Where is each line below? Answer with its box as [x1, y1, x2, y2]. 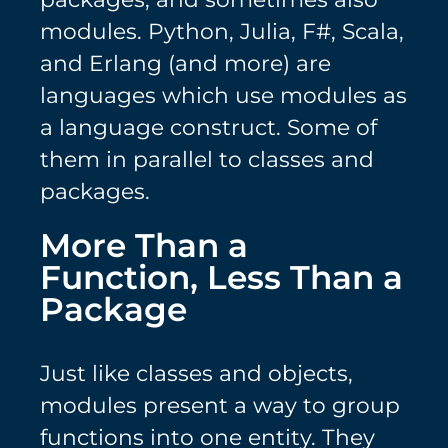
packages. [40, 178, 150, 204]
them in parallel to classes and [40, 146, 374, 172]
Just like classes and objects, [40, 360, 353, 387]
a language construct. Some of [40, 114, 377, 140]
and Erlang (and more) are [40, 50, 331, 76]
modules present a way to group [40, 392, 400, 419]
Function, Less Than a [40, 256, 403, 297]
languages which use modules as [40, 82, 407, 108]
